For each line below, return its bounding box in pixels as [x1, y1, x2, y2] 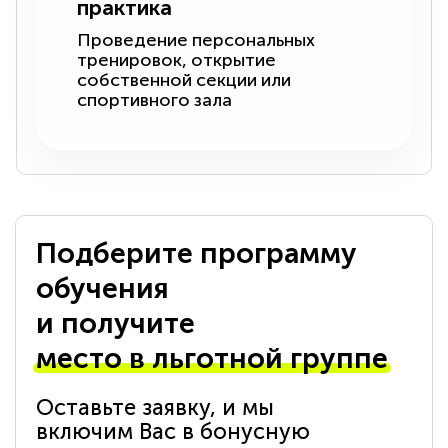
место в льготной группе [36, 341, 389, 376]
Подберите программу [36, 236, 358, 271]
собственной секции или [77, 69, 292, 92]
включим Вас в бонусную [36, 418, 311, 446]
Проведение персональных [77, 29, 316, 52]
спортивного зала [77, 89, 233, 112]
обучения [36, 271, 170, 306]
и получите [36, 306, 196, 341]
